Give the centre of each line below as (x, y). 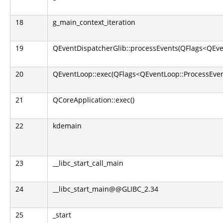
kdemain (67, 126)
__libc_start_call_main (88, 163)
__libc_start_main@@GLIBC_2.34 (106, 189)
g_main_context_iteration (94, 22)
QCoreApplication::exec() (94, 100)
